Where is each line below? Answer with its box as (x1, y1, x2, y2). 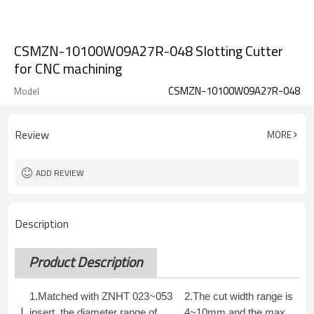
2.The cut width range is (184, 291, 293, 302)
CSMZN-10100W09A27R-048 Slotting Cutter (14, 40, 283, 62)
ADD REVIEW (36, 166, 84, 179)
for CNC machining (14, 57, 122, 79)
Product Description (29, 252, 143, 273)
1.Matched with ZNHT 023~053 (29, 291, 172, 302)
